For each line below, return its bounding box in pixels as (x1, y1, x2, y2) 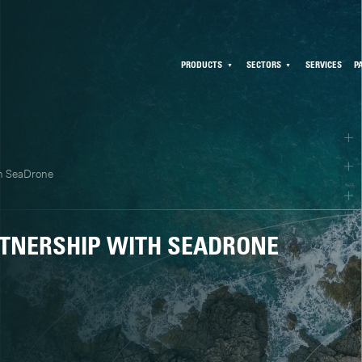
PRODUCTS (181, 58, 223, 69)
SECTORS (246, 58, 282, 69)
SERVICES (305, 58, 342, 69)
